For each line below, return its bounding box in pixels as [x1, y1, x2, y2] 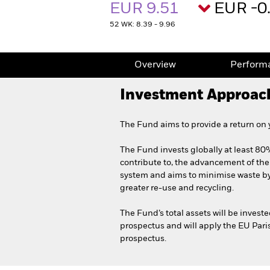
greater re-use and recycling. [120, 184, 234, 192]
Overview [134, 60, 176, 70]
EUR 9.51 [110, 1, 183, 17]
